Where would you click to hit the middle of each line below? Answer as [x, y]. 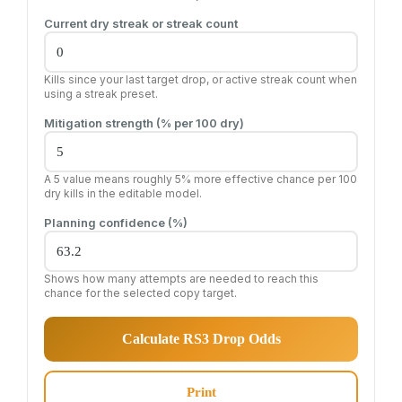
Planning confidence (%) [116, 223]
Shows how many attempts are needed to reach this [181, 279]
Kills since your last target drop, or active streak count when [201, 79]
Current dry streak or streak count [141, 23]
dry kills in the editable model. [123, 193]
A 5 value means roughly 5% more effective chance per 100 [201, 179]
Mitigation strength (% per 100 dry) [144, 123]
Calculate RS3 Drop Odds [201, 339]
